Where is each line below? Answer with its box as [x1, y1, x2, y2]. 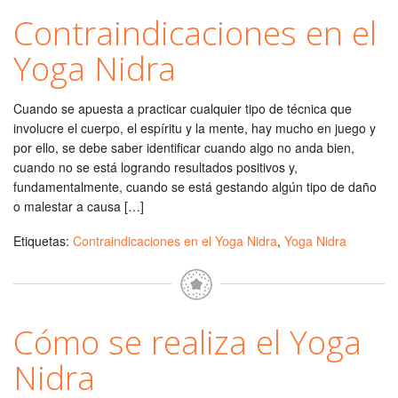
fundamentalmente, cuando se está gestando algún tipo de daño [13, 178, 377, 195]
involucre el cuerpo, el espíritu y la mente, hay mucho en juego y [13, 119, 376, 137]
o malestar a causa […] [13, 197, 144, 215]
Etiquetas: [13, 232, 73, 250]
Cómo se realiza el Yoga [13, 319, 362, 364]
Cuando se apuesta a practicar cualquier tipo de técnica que [13, 99, 352, 117]
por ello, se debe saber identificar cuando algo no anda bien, [13, 139, 354, 156]
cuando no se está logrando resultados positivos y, [13, 158, 298, 176]
